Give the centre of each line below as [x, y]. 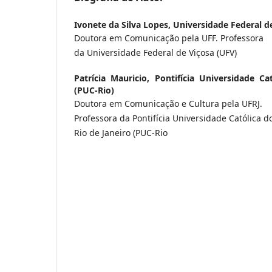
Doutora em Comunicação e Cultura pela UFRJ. [168, 103]
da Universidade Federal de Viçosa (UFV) [155, 52]
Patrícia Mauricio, [114, 78]
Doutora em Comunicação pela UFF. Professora [169, 38]
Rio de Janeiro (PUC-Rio [121, 132]
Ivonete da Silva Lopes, [124, 24]
